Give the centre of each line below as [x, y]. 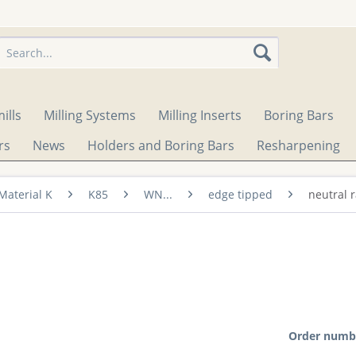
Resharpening [298, 145]
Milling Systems [90, 115]
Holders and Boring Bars [161, 145]
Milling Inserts [200, 115]
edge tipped [240, 194]
